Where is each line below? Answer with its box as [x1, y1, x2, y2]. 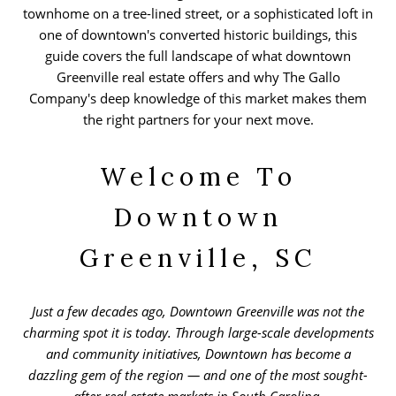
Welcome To [99, 160, 297, 193]
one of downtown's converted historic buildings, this [39, 25, 357, 43]
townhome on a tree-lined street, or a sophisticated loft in [23, 4, 373, 22]
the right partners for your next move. [82, 110, 314, 128]
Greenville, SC [79, 241, 317, 274]
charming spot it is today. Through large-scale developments [22, 323, 374, 341]
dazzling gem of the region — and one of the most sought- [28, 365, 368, 384]
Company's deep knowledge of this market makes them [29, 88, 367, 107]
